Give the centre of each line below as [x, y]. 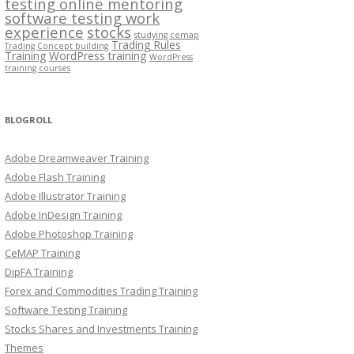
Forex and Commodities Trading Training [101, 291]
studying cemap [167, 35]
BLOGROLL [28, 120]
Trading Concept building [56, 46]
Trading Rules [146, 45]
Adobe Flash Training [55, 177]
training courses [38, 68]
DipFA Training [39, 272]
